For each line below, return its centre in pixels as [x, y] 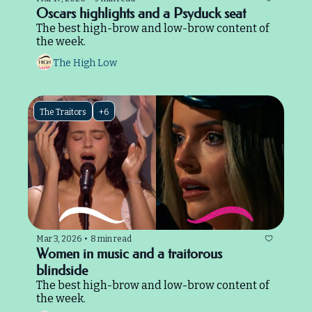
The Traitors [63, 112]
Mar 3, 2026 [59, 239]
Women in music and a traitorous [129, 254]
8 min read [111, 239]
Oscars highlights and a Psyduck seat [141, 14]
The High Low [85, 63]
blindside [62, 271]
